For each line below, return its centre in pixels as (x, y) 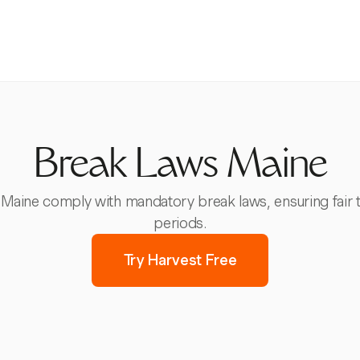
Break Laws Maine (180, 168)
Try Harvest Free (180, 260)
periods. (180, 223)
